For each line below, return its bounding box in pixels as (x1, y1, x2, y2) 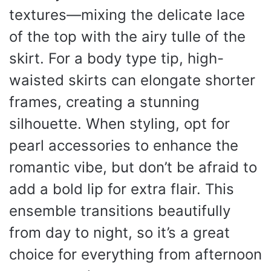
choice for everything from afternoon (9, 245, 262, 263)
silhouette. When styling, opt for (9, 114, 230, 132)
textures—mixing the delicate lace (9, 5, 245, 24)
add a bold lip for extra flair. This (9, 180, 234, 198)
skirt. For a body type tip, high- (9, 49, 224, 67)
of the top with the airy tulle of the (9, 27, 246, 45)
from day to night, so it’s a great (9, 223, 230, 241)
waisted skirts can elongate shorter (9, 71, 255, 89)
